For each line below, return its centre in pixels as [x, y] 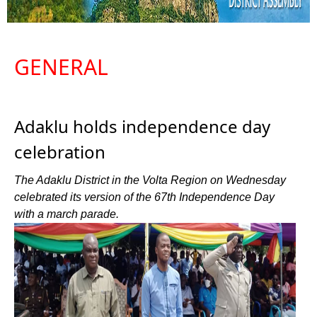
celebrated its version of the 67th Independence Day [144, 197]
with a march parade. [67, 214]
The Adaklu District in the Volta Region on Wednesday [150, 180]
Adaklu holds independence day [142, 126]
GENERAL [61, 67]
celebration [60, 152]
